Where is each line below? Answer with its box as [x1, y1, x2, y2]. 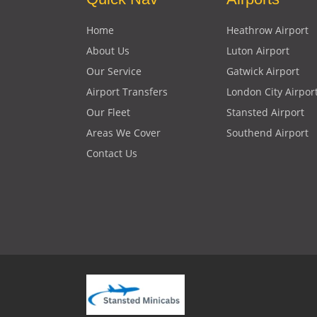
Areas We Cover [86, 126, 161, 140]
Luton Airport [226, 44, 289, 58]
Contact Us [86, 146, 137, 161]
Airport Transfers [86, 85, 168, 99]
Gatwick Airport [226, 64, 299, 79]
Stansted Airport [226, 105, 304, 120]
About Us [86, 44, 129, 58]
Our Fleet [86, 105, 130, 120]
